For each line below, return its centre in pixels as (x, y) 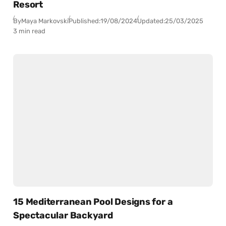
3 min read (30, 31)
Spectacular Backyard (63, 216)
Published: (85, 21)
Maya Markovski (45, 21)
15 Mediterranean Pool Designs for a (93, 202)
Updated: (151, 21)
